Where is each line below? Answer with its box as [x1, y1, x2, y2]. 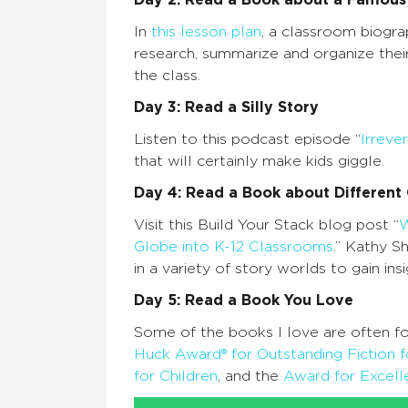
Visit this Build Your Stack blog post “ [134, 218, 399, 233]
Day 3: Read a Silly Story [134, 100, 319, 116]
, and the [218, 369, 283, 384]
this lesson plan [151, 25, 261, 40]
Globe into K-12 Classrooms [134, 240, 333, 255]
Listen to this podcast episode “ [134, 132, 361, 148]
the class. [134, 68, 200, 84]
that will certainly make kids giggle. [134, 154, 384, 169]
